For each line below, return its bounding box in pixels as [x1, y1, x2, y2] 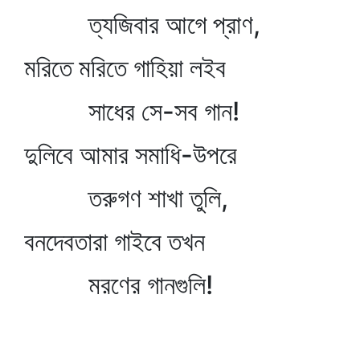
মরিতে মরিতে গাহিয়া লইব [24, 52, 226, 84]
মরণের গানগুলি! [24, 269, 213, 301]
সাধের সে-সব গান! [24, 96, 239, 127]
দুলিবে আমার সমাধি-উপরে [24, 139, 237, 170]
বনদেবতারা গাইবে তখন [24, 226, 205, 257]
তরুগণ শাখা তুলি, [24, 182, 228, 214]
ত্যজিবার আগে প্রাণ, [24, 9, 260, 40]
